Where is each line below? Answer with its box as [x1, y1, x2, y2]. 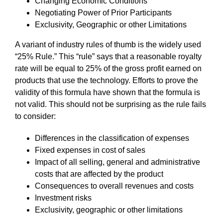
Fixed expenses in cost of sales [35, 145, 145, 154]
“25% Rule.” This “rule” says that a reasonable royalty [15, 52, 202, 61]
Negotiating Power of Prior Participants [35, 8, 172, 17]
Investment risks [35, 193, 92, 202]
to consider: [15, 111, 56, 120]
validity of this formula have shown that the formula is [15, 88, 200, 97]
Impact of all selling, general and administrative [35, 157, 200, 166]
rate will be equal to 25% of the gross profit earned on [15, 64, 202, 73]
